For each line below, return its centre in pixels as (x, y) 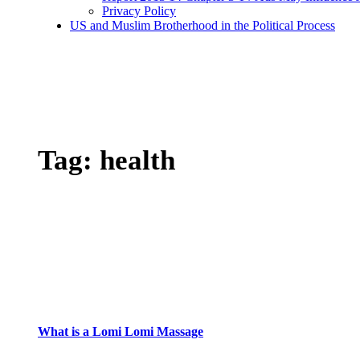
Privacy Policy (139, 11)
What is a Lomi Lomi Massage (121, 331)
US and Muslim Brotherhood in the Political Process (202, 25)
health (137, 161)
